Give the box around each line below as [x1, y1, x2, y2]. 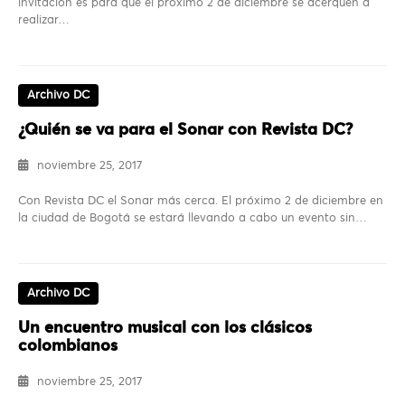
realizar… [18, 14, 70, 27]
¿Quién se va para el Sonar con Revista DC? [18, 122, 353, 139]
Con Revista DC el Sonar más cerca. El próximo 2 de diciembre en [18, 195, 383, 208]
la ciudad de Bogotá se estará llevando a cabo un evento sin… [18, 212, 367, 225]
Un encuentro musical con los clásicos [18, 320, 312, 337]
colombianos [18, 338, 118, 355]
